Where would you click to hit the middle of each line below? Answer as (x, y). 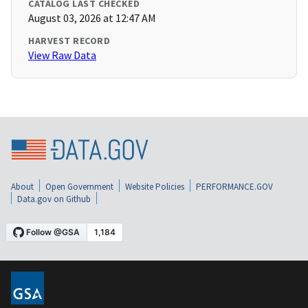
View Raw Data (62, 55)
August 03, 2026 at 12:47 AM (92, 18)
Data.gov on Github (54, 199)
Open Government (79, 186)
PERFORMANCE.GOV (234, 186)
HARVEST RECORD (69, 41)
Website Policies (155, 186)
